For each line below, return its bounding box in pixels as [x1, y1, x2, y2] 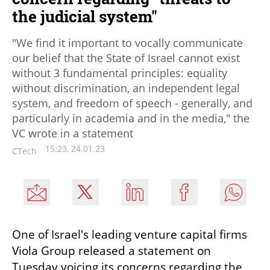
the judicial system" [12, 5, 157, 27]
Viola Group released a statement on [12, 242, 211, 259]
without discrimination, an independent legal [12, 80, 240, 95]
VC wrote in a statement [12, 125, 133, 140]
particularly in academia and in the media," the [12, 110, 250, 125]
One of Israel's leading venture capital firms [12, 226, 247, 242]
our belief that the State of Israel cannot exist [12, 50, 240, 65]
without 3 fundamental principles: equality [12, 65, 227, 80]
